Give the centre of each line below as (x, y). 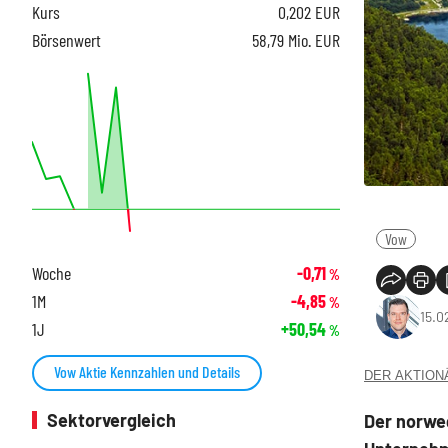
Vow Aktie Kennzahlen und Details (147, 372)
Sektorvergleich (111, 420)
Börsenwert (66, 39)
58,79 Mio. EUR (296, 39)
